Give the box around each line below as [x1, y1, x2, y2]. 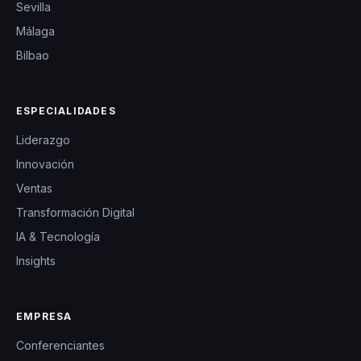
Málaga [16, 24, 55, 39]
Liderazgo [16, 133, 70, 147]
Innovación [16, 157, 74, 172]
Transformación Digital [16, 205, 135, 220]
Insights [16, 254, 56, 268]
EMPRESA [16, 310, 73, 323]
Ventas [16, 181, 52, 196]
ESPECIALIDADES [16, 105, 116, 118]
